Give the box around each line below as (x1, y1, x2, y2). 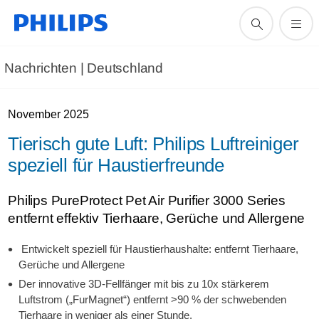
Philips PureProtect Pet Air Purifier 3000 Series (8, 193, 286, 208)
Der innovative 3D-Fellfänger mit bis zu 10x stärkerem (19, 278, 270, 290)
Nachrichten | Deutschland (4, 61, 163, 75)
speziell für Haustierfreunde (8, 155, 224, 176)
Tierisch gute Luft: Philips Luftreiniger (8, 133, 299, 155)
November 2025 (8, 108, 90, 120)
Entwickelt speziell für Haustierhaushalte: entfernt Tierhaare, (19, 243, 299, 255)
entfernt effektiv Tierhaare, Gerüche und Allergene (8, 211, 305, 226)
